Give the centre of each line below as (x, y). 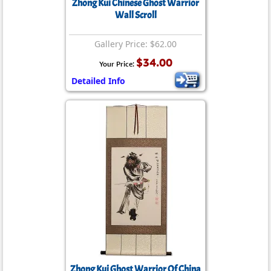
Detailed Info (98, 81)
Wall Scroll (135, 15)
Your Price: (117, 64)
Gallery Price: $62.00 (135, 44)
